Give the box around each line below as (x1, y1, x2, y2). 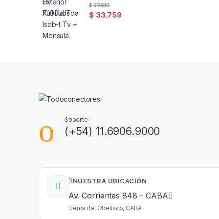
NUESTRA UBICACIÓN (72, 177, 147, 185)
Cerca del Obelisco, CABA (68, 204, 142, 212)
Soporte (64, 115, 88, 124)
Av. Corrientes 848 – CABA (68, 191, 168, 201)
